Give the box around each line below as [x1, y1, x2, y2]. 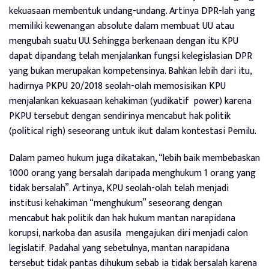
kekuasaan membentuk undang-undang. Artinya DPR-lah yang [9, 3, 255, 19]
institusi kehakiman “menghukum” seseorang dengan [9, 195, 222, 211]
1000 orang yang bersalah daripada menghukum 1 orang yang [9, 165, 256, 181]
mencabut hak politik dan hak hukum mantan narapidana [9, 210, 235, 226]
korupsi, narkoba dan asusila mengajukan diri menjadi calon [9, 225, 248, 241]
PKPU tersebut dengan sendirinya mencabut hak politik [9, 108, 231, 124]
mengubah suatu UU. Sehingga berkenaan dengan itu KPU [9, 33, 238, 49]
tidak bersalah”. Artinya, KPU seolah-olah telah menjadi [9, 180, 229, 196]
